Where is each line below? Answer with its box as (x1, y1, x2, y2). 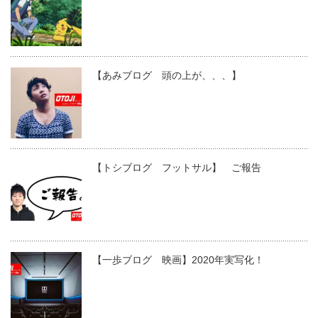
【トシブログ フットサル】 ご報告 (92, 161, 261, 173)
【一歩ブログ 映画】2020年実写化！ (92, 253, 264, 265)
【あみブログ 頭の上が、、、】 (92, 69, 241, 81)
